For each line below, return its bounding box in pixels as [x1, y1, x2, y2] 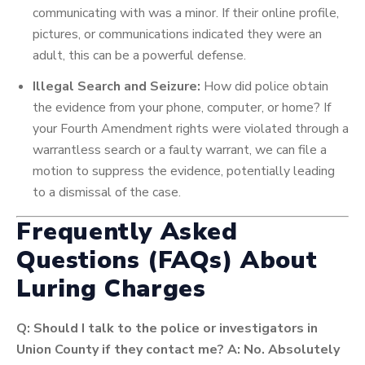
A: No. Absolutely [227, 341, 340, 358]
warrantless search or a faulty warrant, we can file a [33, 141, 327, 159]
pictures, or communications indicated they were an [33, 25, 322, 43]
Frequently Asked [16, 215, 238, 248]
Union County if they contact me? [16, 341, 224, 358]
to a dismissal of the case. [33, 183, 181, 201]
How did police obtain [200, 77, 328, 95]
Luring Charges [16, 272, 206, 306]
